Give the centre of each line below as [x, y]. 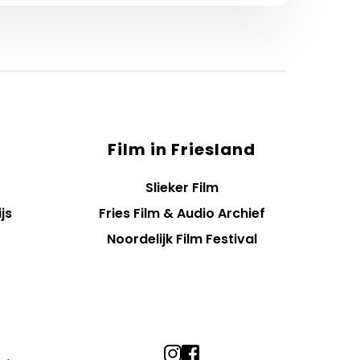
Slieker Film [182, 188]
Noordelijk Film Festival [182, 239]
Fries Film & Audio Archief [182, 214]
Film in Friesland [182, 150]
